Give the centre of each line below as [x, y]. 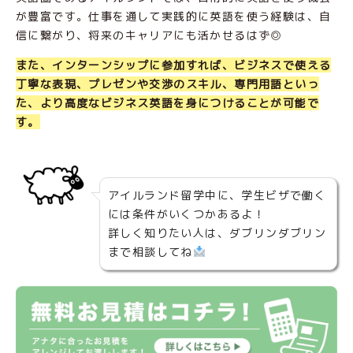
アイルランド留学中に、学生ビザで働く [217, 195]
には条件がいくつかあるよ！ [187, 214]
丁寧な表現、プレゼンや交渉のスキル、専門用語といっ [167, 84]
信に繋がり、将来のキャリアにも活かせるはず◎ [149, 35]
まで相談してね [150, 251]
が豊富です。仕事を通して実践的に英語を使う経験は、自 [174, 16]
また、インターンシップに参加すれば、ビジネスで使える [174, 65]
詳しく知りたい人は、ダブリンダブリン [217, 232]
